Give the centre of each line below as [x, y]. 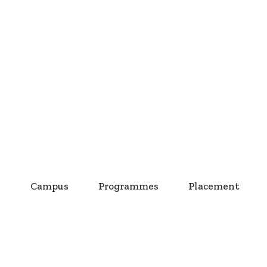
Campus [49, 186]
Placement [214, 186]
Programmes [128, 186]
